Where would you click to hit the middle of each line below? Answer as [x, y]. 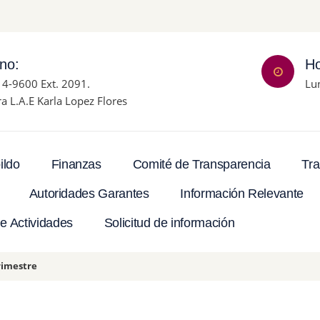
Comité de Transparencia [201, 165]
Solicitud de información [169, 223]
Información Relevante [242, 194]
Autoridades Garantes [89, 194]
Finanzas [76, 165]
